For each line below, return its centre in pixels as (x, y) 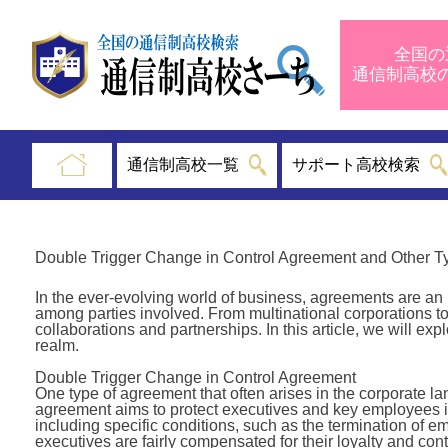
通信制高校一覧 (182, 164)
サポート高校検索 (356, 164)
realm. (56, 345)
